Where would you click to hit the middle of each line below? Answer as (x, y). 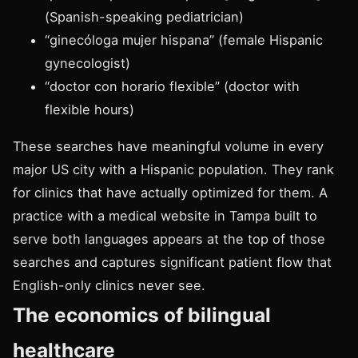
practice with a (61, 215)
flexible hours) (89, 110)
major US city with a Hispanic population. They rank (173, 169)
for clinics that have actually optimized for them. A (170, 192)
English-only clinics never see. (109, 285)
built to (294, 215)
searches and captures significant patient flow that (172, 262)
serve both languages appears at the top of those (169, 239)
